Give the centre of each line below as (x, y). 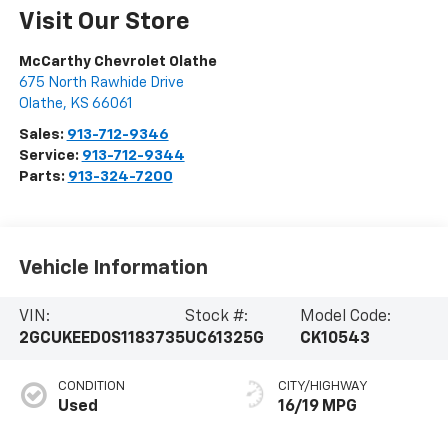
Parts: (43, 177)
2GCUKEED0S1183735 (101, 339)
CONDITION (91, 387)
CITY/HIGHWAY (323, 387)
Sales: (42, 135)
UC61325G (224, 339)
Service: (50, 156)
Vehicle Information (113, 267)
